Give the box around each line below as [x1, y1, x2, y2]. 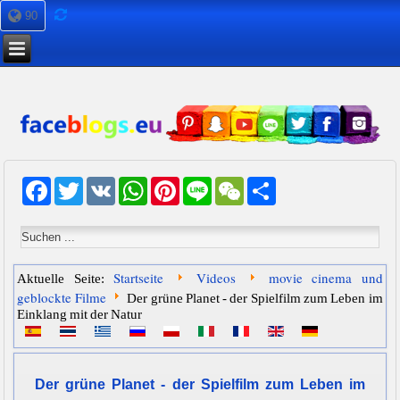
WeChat [244, 184, 287, 198]
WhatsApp [147, 184, 204, 198]
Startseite [112, 269, 163, 287]
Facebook [51, 184, 105, 198]
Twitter [83, 184, 121, 198]
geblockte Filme [17, 287, 106, 306]
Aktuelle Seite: [17, 271, 113, 287]
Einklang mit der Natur [17, 306, 143, 321]
